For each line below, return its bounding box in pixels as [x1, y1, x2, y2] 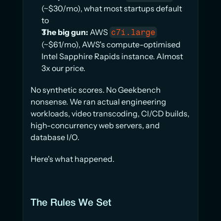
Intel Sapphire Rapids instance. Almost [41, 51, 183, 61]
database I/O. [31, 132, 79, 142]
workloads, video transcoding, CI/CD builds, [31, 109, 189, 118]
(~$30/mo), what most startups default [41, 3, 182, 13]
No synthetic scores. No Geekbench [31, 85, 161, 95]
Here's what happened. [31, 154, 114, 164]
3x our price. [41, 63, 85, 73]
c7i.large [111, 28, 156, 37]
